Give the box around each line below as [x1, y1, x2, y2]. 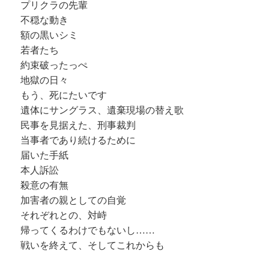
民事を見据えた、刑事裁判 [20, 120, 136, 131]
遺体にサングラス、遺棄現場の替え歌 [20, 105, 184, 116]
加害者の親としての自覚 [20, 195, 127, 206]
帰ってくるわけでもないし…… [20, 225, 156, 236]
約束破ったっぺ [20, 60, 88, 71]
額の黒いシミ [20, 30, 79, 41]
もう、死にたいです [20, 90, 107, 101]
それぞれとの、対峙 [20, 210, 107, 221]
